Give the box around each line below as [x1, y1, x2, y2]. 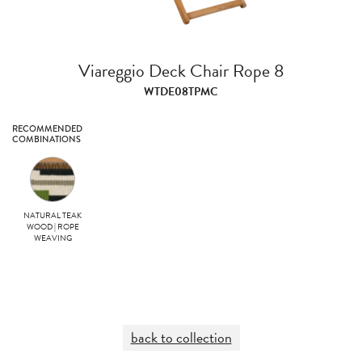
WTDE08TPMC [144, 83, 218, 100]
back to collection [130, 326, 232, 348]
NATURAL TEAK [23, 209, 82, 221]
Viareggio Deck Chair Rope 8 [78, 57, 284, 84]
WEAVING [33, 232, 72, 244]
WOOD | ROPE [26, 221, 79, 233]
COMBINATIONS [12, 133, 81, 145]
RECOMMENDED [12, 122, 82, 135]
